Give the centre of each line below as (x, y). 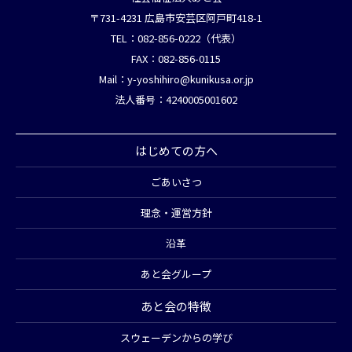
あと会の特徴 (176, 306)
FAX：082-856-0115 (176, 59)
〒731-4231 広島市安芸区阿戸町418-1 (176, 18)
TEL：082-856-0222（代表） (176, 38)
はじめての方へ (176, 151)
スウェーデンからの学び (176, 338)
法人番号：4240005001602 (176, 100)
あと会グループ (176, 274)
